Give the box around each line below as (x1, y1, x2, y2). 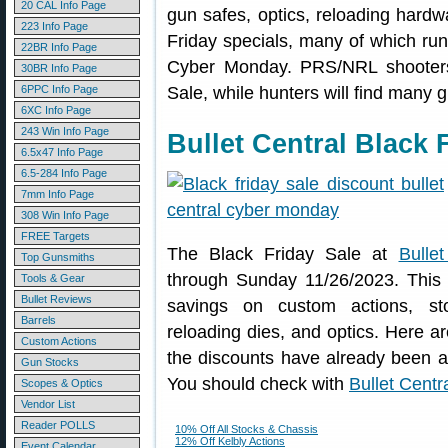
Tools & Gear (21, 272, 85, 284)
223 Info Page (21, 20, 88, 32)
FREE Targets (21, 230, 90, 242)
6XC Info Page (21, 104, 91, 116)
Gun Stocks (21, 356, 79, 368)
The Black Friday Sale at (167, 244, 399, 264)
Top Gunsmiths (21, 251, 95, 263)
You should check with (167, 374, 349, 394)
